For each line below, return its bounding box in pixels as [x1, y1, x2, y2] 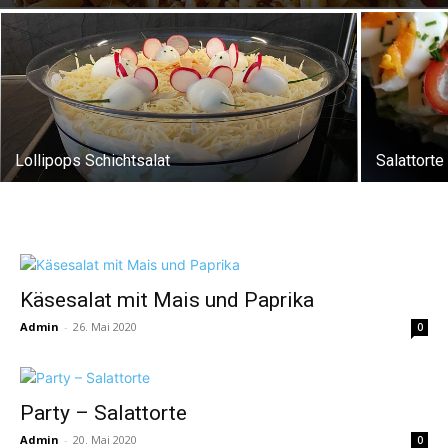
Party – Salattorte [20, 400, 187, 425]
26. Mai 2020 [73, 318, 137, 334]
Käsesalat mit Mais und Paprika [20, 287, 314, 312]
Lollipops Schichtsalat [15, 150, 170, 170]
